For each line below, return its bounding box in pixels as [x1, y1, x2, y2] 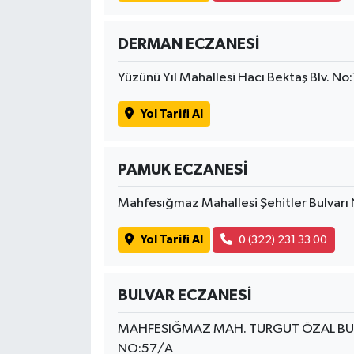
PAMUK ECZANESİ [117, 162, 247, 179]
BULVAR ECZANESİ [117, 288, 251, 304]
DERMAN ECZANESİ [117, 36, 259, 53]
